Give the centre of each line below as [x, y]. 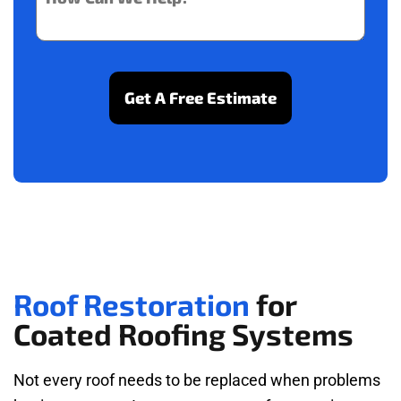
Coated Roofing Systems [183, 334]
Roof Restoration [132, 305]
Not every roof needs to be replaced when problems [197, 380]
